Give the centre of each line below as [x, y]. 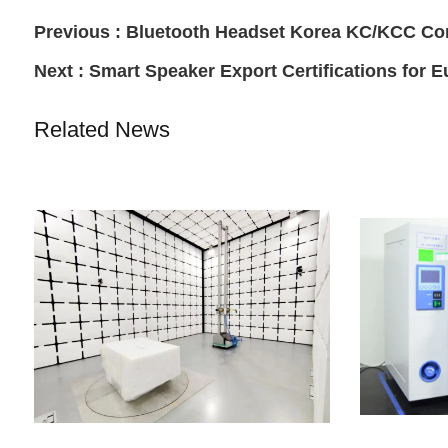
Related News [101, 130]
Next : [61, 71]
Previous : [79, 32]
